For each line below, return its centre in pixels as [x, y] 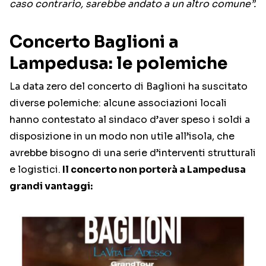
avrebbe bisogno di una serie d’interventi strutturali [133, 153]
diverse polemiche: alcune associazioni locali [118, 103]
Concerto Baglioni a [94, 42]
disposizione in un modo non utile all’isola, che [122, 137]
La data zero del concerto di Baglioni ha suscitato [129, 87]
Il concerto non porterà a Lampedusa [153, 170]
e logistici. [35, 170]
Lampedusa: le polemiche [118, 64]
